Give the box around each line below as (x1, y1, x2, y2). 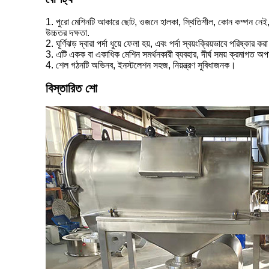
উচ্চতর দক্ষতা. (46, 28, 89, 38)
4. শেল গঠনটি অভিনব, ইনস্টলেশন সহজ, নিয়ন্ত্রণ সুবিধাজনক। (46, 60, 236, 70)
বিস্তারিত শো (46, 82, 97, 95)
